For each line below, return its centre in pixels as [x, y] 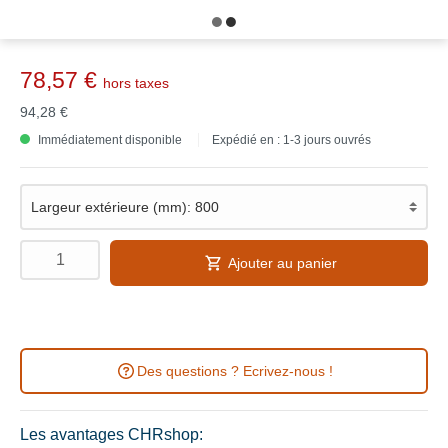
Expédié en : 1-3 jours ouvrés [291, 140]
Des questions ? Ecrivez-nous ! [235, 371]
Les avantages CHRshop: [111, 434]
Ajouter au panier [282, 263]
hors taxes [136, 83]
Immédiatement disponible [108, 140]
